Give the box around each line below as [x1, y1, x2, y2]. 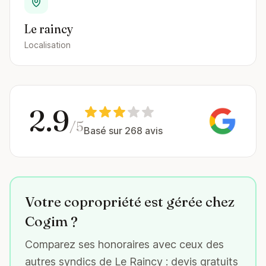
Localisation [24, 40, 71, 50]
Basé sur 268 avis [84, 125, 163, 137]
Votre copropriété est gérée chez [25, 193, 235, 210]
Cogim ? [25, 213, 78, 230]
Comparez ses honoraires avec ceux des [25, 238, 224, 251]
